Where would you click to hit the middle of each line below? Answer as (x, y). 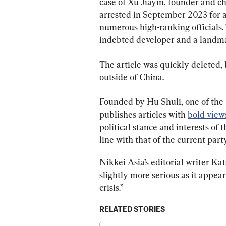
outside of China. (132, 77)
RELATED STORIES (132, 209)
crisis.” (111, 187)
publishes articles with (144, 114)
